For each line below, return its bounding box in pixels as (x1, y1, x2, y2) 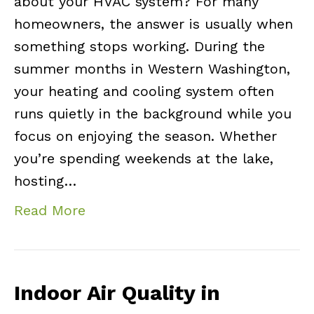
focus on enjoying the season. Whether (14, 128, 277, 145)
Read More (14, 202, 86, 219)
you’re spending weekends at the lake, (14, 150, 273, 168)
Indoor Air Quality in (14, 280, 220, 306)
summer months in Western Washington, (14, 60, 290, 78)
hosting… (14, 172, 76, 190)
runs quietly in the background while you (14, 105, 292, 123)
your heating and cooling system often (14, 83, 274, 100)
